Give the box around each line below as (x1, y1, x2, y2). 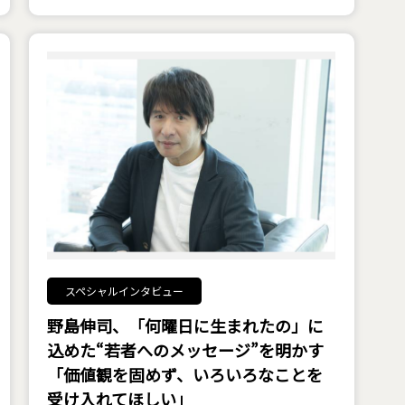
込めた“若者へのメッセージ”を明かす (46, 338, 324, 362)
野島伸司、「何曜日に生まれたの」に (46, 314, 324, 337)
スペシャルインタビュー (64, 283, 184, 298)
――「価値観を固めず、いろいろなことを (46, 363, 323, 386)
